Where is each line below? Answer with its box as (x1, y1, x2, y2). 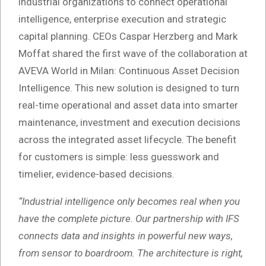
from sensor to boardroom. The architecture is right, (18, 247, 243, 259)
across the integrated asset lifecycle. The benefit (18, 134, 236, 146)
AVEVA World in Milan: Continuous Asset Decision (18, 65, 239, 77)
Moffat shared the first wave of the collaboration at (18, 47, 248, 60)
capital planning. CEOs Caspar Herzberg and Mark (18, 30, 237, 43)
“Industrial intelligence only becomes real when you (18, 195, 240, 208)
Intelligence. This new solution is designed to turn (18, 82, 239, 94)
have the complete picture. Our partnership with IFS (18, 213, 239, 225)
